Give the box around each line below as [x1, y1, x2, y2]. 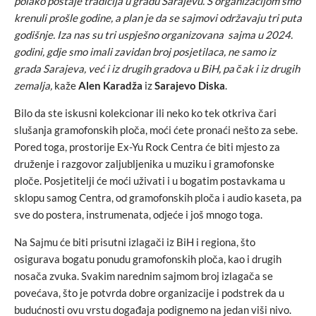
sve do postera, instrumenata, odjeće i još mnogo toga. [14, 207, 262, 221]
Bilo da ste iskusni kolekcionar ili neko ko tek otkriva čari [14, 106, 276, 119]
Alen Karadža [78, 78, 142, 92]
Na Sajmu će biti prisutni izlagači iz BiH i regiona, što [14, 235, 255, 248]
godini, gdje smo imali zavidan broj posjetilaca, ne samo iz [14, 44, 276, 58]
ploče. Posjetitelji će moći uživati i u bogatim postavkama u [14, 174, 285, 187]
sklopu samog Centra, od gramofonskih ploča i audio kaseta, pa [14, 190, 302, 204]
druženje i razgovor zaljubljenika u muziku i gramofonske [14, 157, 274, 170]
